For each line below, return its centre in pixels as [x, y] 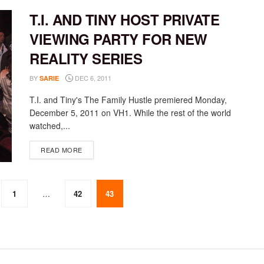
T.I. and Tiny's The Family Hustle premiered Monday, [128, 100]
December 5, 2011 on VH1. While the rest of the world [130, 113]
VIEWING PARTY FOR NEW [118, 39]
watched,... [50, 126]
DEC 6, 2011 [92, 78]
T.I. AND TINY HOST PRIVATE [125, 20]
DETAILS [96, 149]
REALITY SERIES [86, 59]
